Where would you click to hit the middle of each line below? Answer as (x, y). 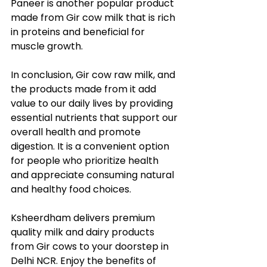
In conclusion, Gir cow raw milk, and (94, 75)
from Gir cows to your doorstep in (91, 246)
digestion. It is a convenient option (91, 146)
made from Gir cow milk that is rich (94, 18)
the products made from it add (85, 89)
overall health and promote (77, 132)
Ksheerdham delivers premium (84, 218)
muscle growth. (47, 46)
